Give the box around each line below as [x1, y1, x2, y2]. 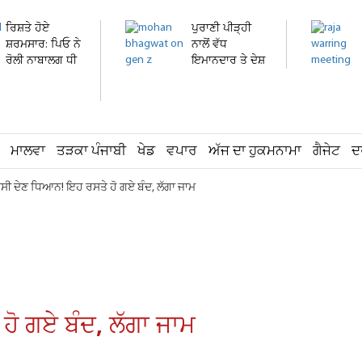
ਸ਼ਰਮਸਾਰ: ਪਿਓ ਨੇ [6, 37, 81, 53]
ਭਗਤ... [192, 69, 221, 85]
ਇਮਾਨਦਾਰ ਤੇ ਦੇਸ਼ [192, 53, 265, 69]
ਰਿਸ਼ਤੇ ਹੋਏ [6, 21, 49, 36]
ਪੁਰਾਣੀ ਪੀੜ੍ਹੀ [192, 21, 251, 36]
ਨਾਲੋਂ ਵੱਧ [192, 37, 227, 53]
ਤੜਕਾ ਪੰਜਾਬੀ [57, 142, 126, 161]
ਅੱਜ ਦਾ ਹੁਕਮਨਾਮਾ [208, 142, 301, 161]
